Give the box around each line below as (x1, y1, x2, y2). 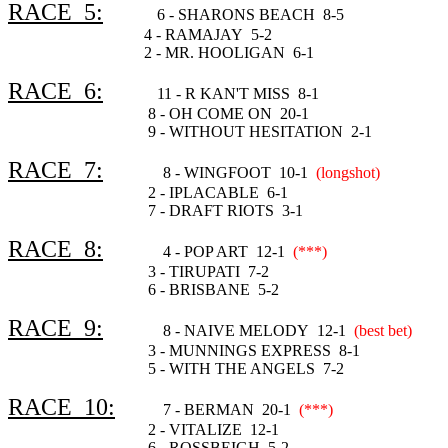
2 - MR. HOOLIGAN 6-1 (8, 43, 314, 61)
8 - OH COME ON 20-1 (8, 104, 309, 122)
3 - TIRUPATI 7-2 (8, 262, 269, 280)
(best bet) (354, 321, 412, 339)
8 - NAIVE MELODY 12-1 (163, 321, 350, 339)
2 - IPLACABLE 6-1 (8, 183, 288, 201)
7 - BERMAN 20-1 (163, 400, 295, 418)
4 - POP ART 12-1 (163, 242, 289, 260)
